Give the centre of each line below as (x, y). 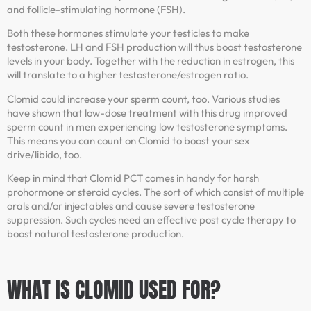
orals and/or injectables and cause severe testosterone (131, 205)
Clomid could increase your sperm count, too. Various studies (143, 99)
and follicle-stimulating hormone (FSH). (96, 9)
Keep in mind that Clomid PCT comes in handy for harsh (133, 178)
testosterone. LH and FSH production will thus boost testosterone (154, 47)
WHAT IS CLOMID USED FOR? (114, 290)
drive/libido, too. (44, 154)
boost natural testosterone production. (95, 233)
